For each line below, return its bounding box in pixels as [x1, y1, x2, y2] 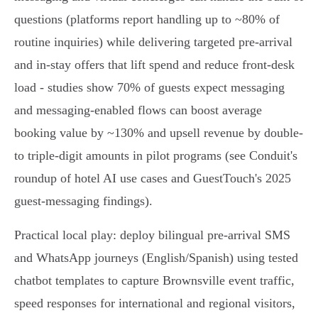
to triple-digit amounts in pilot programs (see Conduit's [14, 148, 297, 163]
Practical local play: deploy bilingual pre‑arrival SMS [14, 228, 290, 243]
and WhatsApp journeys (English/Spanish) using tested [14, 251, 298, 265]
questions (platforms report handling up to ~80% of [14, 12, 280, 27]
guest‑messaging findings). [14, 194, 153, 209]
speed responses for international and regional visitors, [14, 296, 295, 311]
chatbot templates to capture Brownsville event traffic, [14, 273, 295, 288]
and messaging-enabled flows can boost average [14, 103, 262, 118]
